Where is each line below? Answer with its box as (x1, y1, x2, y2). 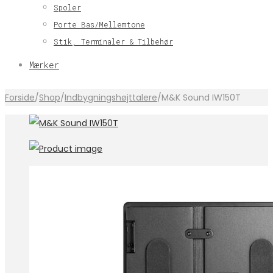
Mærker (29, 59, 59, 71)
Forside (5, 91, 35, 104)
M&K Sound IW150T (161, 91, 241, 104)
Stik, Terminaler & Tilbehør (54, 37, 173, 46)
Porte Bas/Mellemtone (54, 19, 145, 29)
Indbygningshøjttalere (65, 91, 157, 104)
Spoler (54, 2, 81, 12)
